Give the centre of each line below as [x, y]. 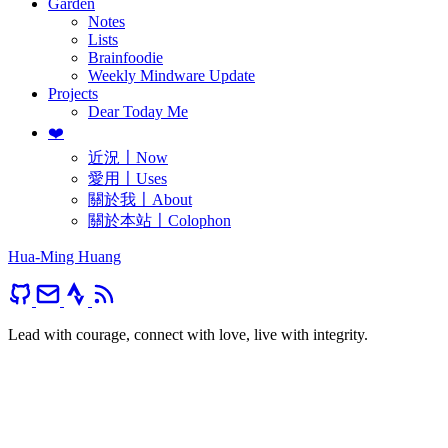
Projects [73, 93]
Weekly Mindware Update [171, 75]
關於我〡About [140, 199]
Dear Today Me [138, 111]
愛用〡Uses [127, 178]
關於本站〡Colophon [159, 220]
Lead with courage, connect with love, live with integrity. [188, 334]
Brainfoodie [125, 57]
